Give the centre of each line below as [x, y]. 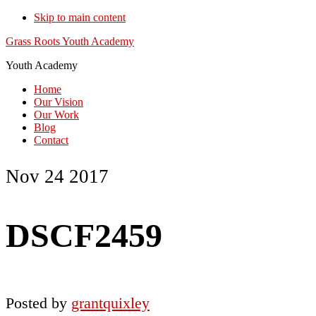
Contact [51, 140]
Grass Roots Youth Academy [70, 41]
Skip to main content [80, 17]
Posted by [38, 303]
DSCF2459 [84, 236]
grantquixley [110, 303]
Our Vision [59, 102]
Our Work [56, 115]
